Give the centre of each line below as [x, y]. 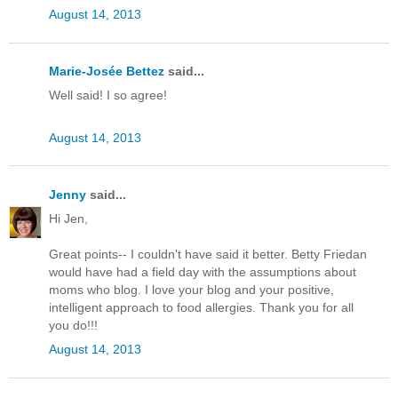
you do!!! [73, 326]
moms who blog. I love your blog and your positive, [191, 290]
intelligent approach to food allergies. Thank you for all [201, 308]
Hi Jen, [68, 219]
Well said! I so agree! [108, 96]
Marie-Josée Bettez [107, 72]
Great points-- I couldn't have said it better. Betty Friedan [208, 255]
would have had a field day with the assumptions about [203, 272]
